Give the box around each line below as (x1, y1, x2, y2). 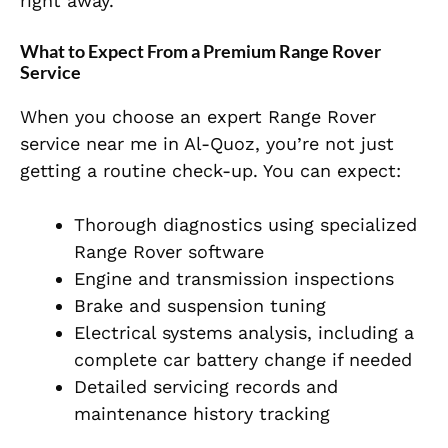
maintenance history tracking (74, 403, 330, 425)
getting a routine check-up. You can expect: (20, 160, 401, 182)
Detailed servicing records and (74, 376, 338, 398)
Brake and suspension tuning (74, 295, 326, 317)
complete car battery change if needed (74, 349, 412, 371)
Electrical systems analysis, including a (74, 322, 414, 344)
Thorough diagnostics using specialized (74, 214, 417, 236)
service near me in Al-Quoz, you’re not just (20, 133, 394, 155)
